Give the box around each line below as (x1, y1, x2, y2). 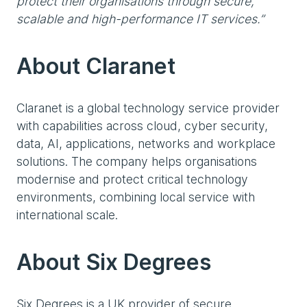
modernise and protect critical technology (16, 172, 248, 186)
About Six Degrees (16, 249, 211, 275)
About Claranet (16, 53, 175, 79)
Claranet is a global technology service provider (16, 101, 280, 115)
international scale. (16, 208, 118, 222)
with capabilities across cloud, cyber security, (16, 119, 268, 133)
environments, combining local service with (16, 190, 255, 204)
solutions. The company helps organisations (16, 154, 257, 169)
